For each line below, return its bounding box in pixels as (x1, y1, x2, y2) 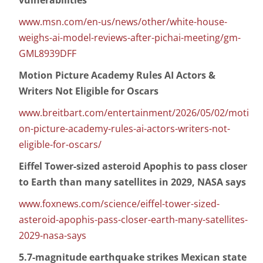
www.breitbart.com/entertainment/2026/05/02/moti (19, 106, 249, 120)
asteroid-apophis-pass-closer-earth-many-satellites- (19, 213, 248, 227)
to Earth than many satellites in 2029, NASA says (19, 176, 246, 189)
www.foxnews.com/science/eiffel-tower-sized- (19, 197, 220, 211)
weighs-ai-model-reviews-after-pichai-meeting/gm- (19, 31, 241, 45)
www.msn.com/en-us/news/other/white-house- (19, 15, 227, 29)
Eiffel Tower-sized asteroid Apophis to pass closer (19, 160, 247, 173)
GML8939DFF (19, 47, 76, 60)
